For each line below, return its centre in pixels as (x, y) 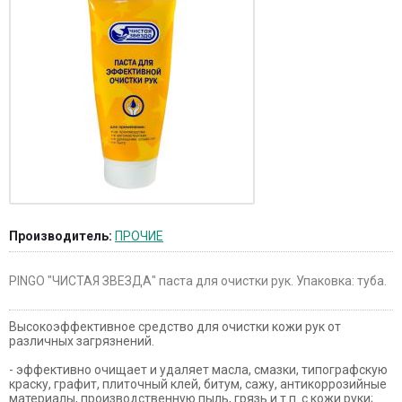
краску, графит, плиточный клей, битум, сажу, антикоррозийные (198, 384)
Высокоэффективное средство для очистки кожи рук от (175, 326)
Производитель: (61, 236)
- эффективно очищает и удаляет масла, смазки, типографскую (198, 369)
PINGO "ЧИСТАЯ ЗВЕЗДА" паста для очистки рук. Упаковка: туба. (198, 280)
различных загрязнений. (82, 341)
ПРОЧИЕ (139, 236)
